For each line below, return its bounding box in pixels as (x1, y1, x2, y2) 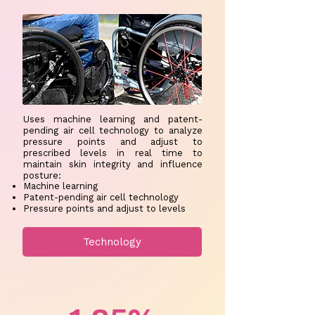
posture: (23, 170, 61, 181)
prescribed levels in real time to (23, 148, 202, 158)
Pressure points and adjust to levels (23, 203, 186, 214)
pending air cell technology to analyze (23, 125, 202, 136)
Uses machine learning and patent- (23, 114, 202, 124)
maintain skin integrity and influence (23, 159, 202, 169)
